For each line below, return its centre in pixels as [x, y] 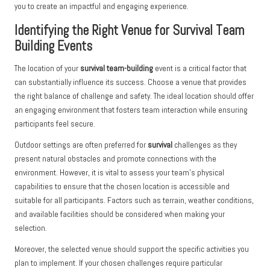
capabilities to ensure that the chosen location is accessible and [122, 187]
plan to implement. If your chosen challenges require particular [118, 263]
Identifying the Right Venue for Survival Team [129, 31]
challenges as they [205, 145]
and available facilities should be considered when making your [120, 215]
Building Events [53, 46]
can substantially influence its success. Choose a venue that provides [130, 83]
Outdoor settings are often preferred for [81, 145]
